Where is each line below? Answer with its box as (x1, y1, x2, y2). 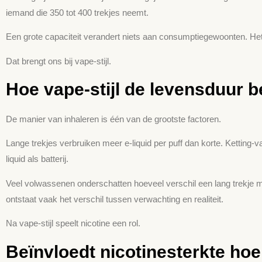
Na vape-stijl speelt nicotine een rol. (6, 218, 140, 229)
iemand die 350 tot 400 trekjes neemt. (6, 7, 149, 18)
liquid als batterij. (6, 154, 68, 164)
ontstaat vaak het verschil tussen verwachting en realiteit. (6, 194, 223, 204)
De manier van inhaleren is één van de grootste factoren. (6, 114, 221, 125)
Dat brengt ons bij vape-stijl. (6, 56, 111, 66)
